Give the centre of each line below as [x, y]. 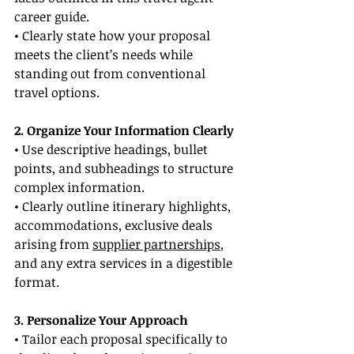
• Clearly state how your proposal [114, 36]
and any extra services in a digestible [125, 264]
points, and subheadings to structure [125, 169]
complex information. [79, 188]
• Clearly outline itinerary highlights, [124, 207]
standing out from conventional [111, 74]
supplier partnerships [156, 245]
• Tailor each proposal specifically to [122, 339]
